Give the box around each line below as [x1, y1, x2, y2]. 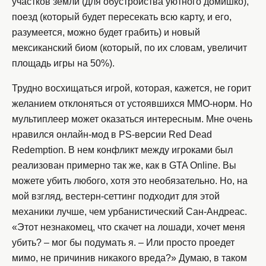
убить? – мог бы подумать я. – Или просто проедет [12, 237, 235, 248]
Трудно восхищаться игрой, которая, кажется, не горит [12, 83, 251, 94]
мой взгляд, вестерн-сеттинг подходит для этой [12, 191, 220, 202]
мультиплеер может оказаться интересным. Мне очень [12, 114, 252, 125]
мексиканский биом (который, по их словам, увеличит [12, 43, 247, 53]
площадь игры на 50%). [12, 58, 115, 69]
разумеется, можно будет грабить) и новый [12, 27, 200, 38]
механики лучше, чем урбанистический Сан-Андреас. [12, 207, 247, 217]
